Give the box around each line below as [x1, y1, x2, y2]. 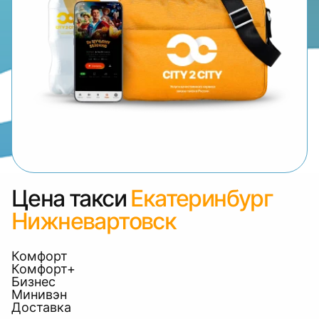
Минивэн [11, 287, 67, 302]
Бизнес [11, 274, 56, 289]
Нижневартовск [11, 207, 177, 235]
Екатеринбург [130, 184, 273, 212]
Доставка [11, 300, 71, 315]
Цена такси [11, 184, 126, 212]
